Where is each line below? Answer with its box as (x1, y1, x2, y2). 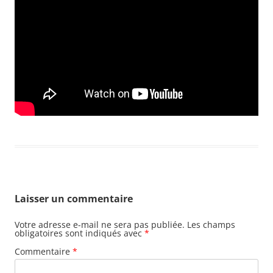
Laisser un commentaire (15, 191, 133, 205)
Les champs (187, 218, 235, 230)
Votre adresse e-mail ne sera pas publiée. (15, 218, 185, 230)
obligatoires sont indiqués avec (15, 227, 144, 239)
